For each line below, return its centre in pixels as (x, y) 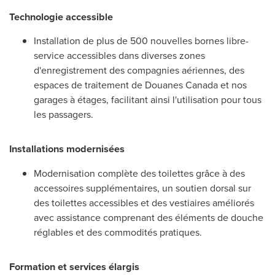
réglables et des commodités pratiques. (118, 232)
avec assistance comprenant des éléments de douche (149, 217)
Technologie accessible (61, 17)
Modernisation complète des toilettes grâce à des (139, 173)
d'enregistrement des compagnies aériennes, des (139, 71)
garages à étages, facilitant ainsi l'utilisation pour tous (148, 100)
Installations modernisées (67, 149)
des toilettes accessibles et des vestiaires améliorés (144, 203)
